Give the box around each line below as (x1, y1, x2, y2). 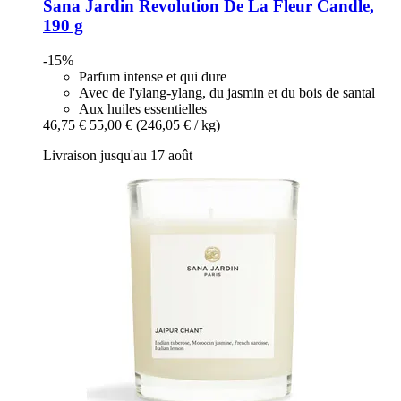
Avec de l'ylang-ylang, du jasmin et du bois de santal (79, 84, 375, 100)
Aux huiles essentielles (79, 100, 207, 116)
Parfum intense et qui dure (79, 68, 226, 84)
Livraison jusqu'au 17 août (43, 147, 192, 163)
